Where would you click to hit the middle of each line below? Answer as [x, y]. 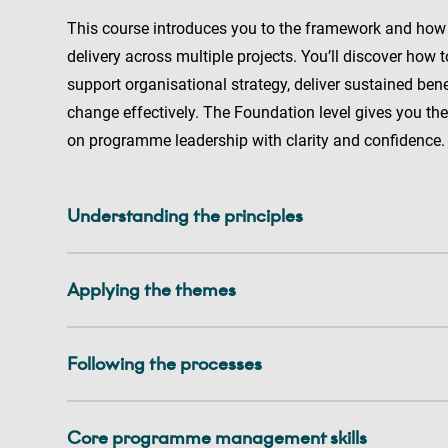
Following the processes [164, 363]
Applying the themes [151, 289]
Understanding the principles [185, 215]
